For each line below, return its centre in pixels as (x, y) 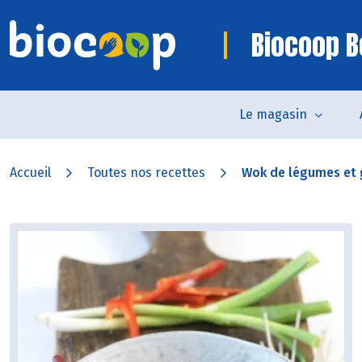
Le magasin (273, 114)
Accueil (30, 173)
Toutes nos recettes (146, 173)
